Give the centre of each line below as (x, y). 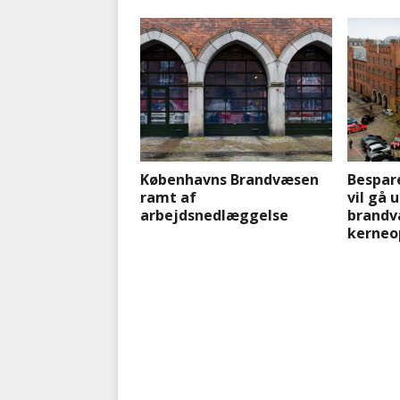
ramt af (168, 198)
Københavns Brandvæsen (229, 180)
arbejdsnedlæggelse (214, 216)
